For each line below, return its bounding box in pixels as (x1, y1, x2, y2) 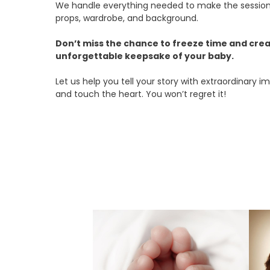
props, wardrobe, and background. (55, 11, 198, 24)
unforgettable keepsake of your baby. (55, 49, 234, 62)
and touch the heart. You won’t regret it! (55, 87, 226, 100)
